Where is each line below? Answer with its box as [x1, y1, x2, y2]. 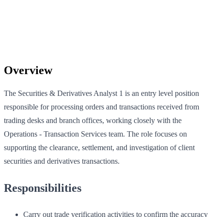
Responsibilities [4, 181, 81, 194]
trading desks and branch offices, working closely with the [4, 116, 182, 124]
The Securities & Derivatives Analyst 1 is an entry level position [4, 89, 199, 97]
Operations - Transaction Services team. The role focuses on [4, 129, 187, 138]
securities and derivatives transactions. [4, 156, 120, 165]
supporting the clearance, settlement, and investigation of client [4, 143, 195, 152]
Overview [4, 63, 52, 77]
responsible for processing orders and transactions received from [4, 102, 199, 111]
